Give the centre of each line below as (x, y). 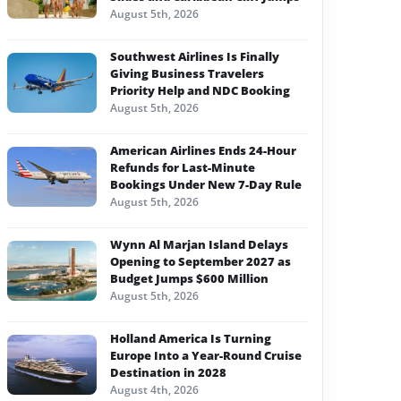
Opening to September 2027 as (200, 262)
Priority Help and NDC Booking (200, 91)
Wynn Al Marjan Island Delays (199, 245)
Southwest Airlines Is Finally (195, 57)
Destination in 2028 (168, 373)
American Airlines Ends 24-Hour (203, 151)
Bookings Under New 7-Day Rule (206, 185)
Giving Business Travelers (187, 74)
